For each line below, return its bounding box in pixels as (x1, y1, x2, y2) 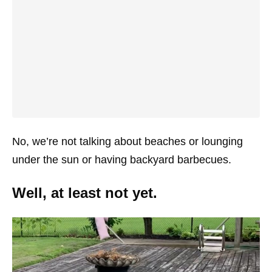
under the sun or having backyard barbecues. (12, 154, 231, 166)
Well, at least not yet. (12, 185, 157, 201)
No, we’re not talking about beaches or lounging (12, 135, 243, 148)
